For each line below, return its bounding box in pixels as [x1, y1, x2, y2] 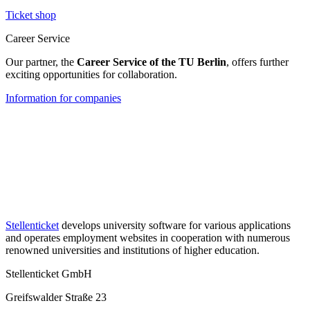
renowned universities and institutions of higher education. [6, 244, 259, 256]
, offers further [226, 55, 289, 68]
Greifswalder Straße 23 [6, 291, 107, 303]
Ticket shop [6, 8, 56, 21]
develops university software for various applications [59, 219, 291, 231]
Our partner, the [6, 55, 77, 68]
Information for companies [6, 91, 121, 104]
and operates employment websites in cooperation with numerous [6, 231, 290, 244]
